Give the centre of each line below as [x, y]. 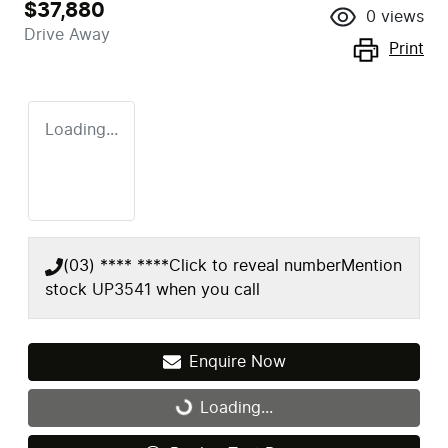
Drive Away [67, 34]
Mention [371, 265]
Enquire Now [237, 361]
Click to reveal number [255, 265]
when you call [208, 289]
